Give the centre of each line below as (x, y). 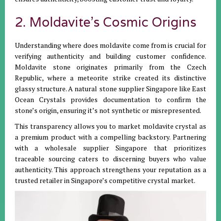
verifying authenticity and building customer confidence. (110, 56)
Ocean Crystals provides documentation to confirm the (110, 99)
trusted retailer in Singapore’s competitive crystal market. (105, 180)
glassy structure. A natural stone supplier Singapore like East (110, 88)
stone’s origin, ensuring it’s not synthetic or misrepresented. (108, 110)
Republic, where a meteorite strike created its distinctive (110, 77)
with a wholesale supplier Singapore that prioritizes (110, 147)
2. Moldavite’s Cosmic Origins (106, 22)
